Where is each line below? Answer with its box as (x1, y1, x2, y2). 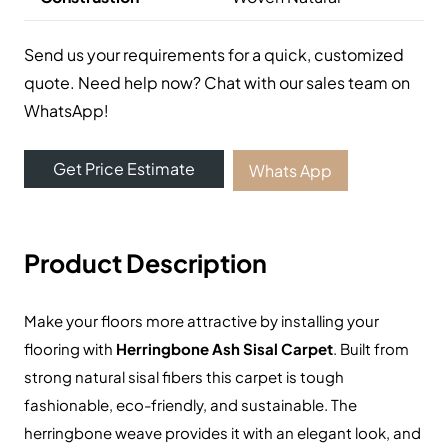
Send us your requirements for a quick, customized (24, 44, 404, 65)
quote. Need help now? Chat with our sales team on (24, 72, 410, 93)
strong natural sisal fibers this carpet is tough (24, 367, 344, 387)
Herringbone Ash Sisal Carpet (116, 339, 333, 359)
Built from (340, 339, 409, 359)
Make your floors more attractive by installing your (24, 311, 379, 331)
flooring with (24, 339, 113, 359)
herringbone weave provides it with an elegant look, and (24, 423, 421, 443)
